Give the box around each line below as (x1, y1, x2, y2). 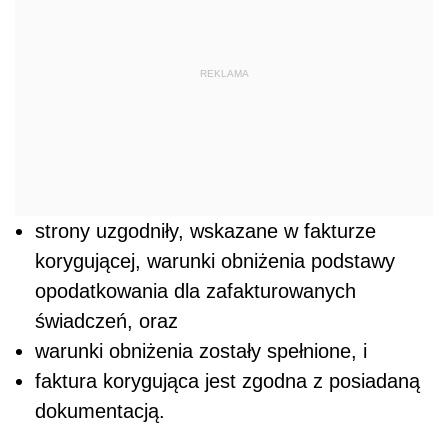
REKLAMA (199, 67, 249, 79)
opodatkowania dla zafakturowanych (35, 280, 356, 303)
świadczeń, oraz (35, 310, 178, 333)
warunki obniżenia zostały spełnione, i (35, 340, 367, 363)
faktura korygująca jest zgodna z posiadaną (35, 370, 420, 393)
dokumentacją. (35, 400, 165, 423)
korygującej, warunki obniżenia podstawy (35, 250, 395, 273)
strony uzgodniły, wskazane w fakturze (35, 220, 376, 243)
